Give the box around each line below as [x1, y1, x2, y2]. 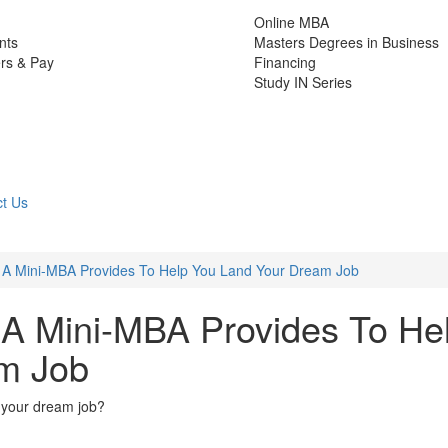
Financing [254, 51, 316, 72]
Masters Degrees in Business [254, 31, 439, 52]
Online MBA [254, 11, 329, 32]
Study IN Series [254, 71, 352, 92]
